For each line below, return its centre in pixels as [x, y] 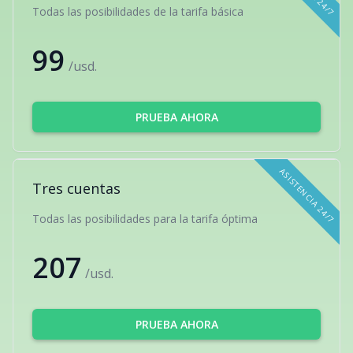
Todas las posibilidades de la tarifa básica [138, 11]
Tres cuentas [76, 188]
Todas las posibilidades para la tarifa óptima [145, 219]
